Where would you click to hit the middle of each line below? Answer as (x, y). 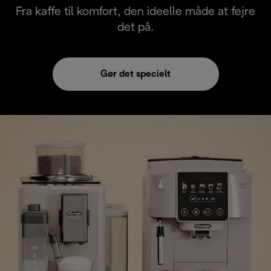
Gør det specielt (135, 74)
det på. (135, 28)
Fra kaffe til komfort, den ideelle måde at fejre (135, 12)
